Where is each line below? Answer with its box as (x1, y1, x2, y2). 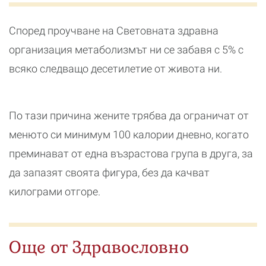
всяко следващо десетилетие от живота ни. (9, 62, 222, 75)
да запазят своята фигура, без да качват (9, 166, 210, 179)
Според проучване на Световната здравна (9, 24, 218, 37)
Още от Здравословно (9, 236, 189, 258)
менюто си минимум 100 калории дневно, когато (9, 128, 249, 141)
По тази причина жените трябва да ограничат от (9, 109, 249, 122)
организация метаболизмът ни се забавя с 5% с (9, 43, 243, 56)
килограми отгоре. (9, 185, 103, 198)
